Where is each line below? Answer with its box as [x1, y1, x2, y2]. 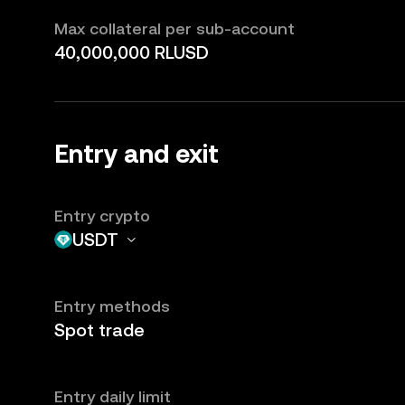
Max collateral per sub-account [54, 19, 295, 38]
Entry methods [54, 297, 170, 316]
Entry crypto [54, 206, 150, 225]
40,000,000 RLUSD [54, 42, 209, 63]
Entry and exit [54, 139, 219, 168]
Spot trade [54, 319, 145, 341]
